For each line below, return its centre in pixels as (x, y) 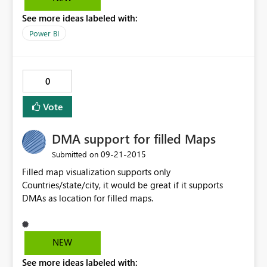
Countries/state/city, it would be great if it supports (122, 185)
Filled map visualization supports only (96, 172)
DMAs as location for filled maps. (88, 198)
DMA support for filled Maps (134, 139)
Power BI (44, 33)
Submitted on (75, 154)
